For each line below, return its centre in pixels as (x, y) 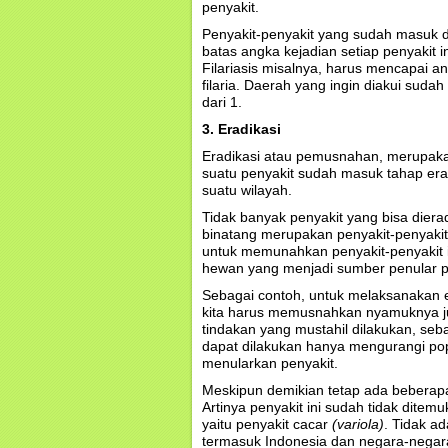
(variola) (358, 424)
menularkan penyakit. (270, 363)
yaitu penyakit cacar (267, 424)
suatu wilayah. (247, 190)
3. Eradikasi (241, 129)
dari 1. (222, 102)
